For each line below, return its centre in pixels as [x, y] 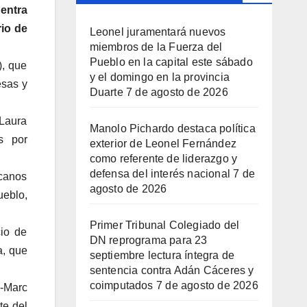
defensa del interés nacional [160, 173]
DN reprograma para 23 [148, 240]
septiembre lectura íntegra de [162, 255]
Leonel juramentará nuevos [158, 32]
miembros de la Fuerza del [156, 47]
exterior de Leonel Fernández [163, 143]
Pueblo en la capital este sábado [171, 62]
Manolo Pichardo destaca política [172, 128]
